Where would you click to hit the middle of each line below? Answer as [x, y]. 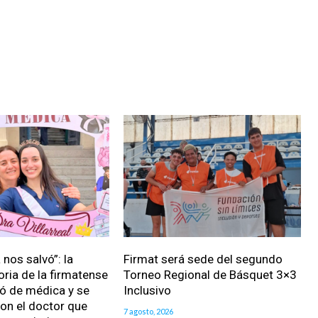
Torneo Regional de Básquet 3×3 [210, 275]
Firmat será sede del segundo [203, 259]
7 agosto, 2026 [148, 312]
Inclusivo [147, 291]
